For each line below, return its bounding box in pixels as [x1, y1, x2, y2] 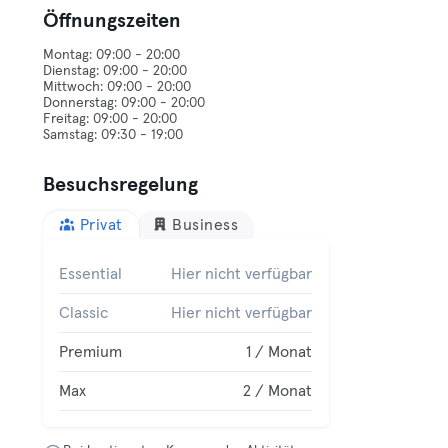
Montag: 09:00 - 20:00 [43, 48, 181, 62]
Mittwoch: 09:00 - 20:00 [43, 80, 192, 94]
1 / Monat [246, 344, 313, 360]
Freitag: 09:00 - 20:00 [43, 112, 178, 126]
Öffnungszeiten [43, 11, 182, 31]
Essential [59, 266, 123, 282]
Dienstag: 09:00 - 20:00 [43, 64, 188, 78]
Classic [59, 305, 109, 321]
